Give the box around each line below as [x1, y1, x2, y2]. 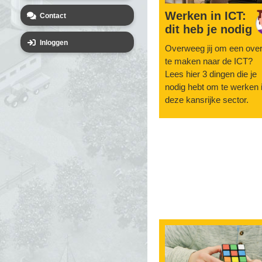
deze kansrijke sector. [165, 95, 249, 105]
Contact [40, 12, 66, 20]
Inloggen [40, 39, 68, 47]
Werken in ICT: [165, 9, 246, 23]
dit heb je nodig [165, 23, 252, 36]
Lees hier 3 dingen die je [165, 69, 257, 80]
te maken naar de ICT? [165, 56, 253, 67]
